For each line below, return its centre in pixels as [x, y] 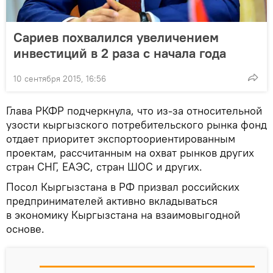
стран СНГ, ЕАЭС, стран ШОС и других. [104, 166]
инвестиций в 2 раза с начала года [120, 53]
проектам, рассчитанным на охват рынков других [130, 152]
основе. [25, 229]
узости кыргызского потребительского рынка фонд [136, 124]
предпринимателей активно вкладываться [112, 200]
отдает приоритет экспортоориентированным [121, 138]
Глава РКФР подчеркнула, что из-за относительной [134, 110]
